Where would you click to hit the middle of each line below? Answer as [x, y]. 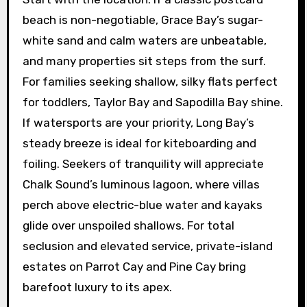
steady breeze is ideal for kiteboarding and [139, 143]
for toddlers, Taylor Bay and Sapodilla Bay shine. [152, 102]
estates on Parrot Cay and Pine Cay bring [134, 266]
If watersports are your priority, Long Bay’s [138, 122]
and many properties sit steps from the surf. [144, 61]
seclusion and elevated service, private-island [147, 246]
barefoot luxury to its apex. [97, 287]
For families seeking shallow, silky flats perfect [150, 81]
